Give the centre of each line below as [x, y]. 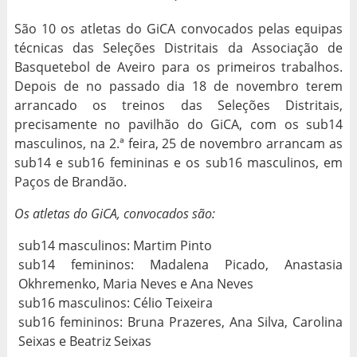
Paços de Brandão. [70, 182]
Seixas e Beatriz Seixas [84, 341]
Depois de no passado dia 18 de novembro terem [178, 86]
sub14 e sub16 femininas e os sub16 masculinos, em [178, 163]
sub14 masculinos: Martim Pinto [115, 245]
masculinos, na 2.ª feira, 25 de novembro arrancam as [178, 143]
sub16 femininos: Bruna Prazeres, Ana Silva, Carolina [180, 322]
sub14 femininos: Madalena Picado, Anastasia [180, 265]
